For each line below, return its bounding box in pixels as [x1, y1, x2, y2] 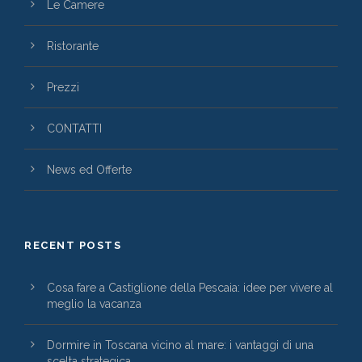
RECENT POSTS [24, 239, 121, 252]
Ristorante [47, 40, 99, 53]
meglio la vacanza [47, 297, 141, 311]
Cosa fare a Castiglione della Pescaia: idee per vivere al [47, 281, 333, 295]
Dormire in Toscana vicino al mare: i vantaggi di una [47, 339, 314, 352]
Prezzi [47, 81, 79, 95]
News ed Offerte [47, 163, 132, 177]
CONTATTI [47, 122, 102, 136]
